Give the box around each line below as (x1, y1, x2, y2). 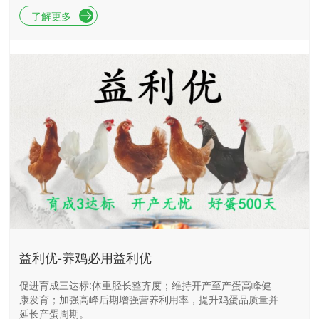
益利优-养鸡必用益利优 (19, 248, 152, 267)
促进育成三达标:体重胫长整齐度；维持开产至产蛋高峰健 (19, 278, 271, 293)
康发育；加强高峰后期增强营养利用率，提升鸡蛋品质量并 (19, 292, 278, 307)
